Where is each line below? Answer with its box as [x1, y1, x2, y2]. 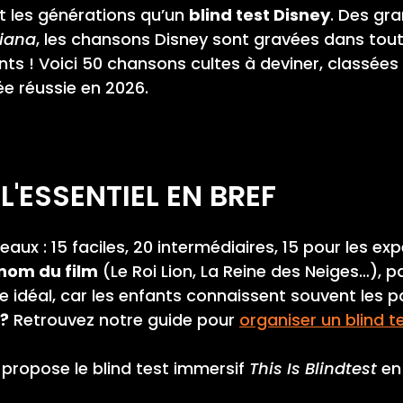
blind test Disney [189, 3, 330, 26]
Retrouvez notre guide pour [9, 308, 239, 331]
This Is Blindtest [249, 356, 377, 380]
